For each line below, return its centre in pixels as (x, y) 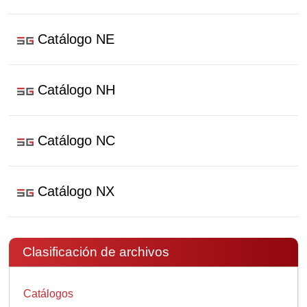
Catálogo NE (76, 39)
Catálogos (49, 294)
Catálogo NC (77, 140)
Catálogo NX (76, 191)
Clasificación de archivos (96, 252)
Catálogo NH (77, 90)
